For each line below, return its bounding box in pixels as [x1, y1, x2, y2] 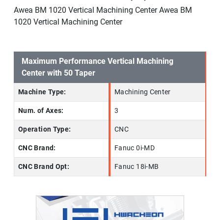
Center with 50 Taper [22, 68, 95, 78]
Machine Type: [18, 88, 66, 97]
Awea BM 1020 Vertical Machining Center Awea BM [14, 5, 192, 15]
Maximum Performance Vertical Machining [22, 56, 173, 66]
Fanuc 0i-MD [114, 144, 155, 153]
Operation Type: [18, 125, 71, 134]
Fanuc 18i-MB [114, 163, 159, 171]
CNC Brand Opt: [18, 163, 70, 171]
